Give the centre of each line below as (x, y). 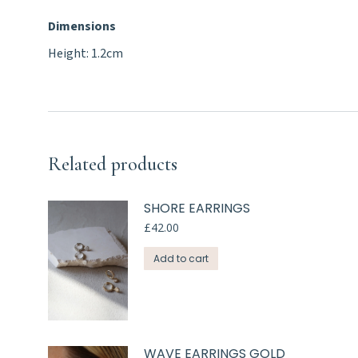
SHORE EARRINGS (197, 208)
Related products (113, 164)
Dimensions (82, 26)
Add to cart (181, 258)
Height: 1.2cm (86, 53)
